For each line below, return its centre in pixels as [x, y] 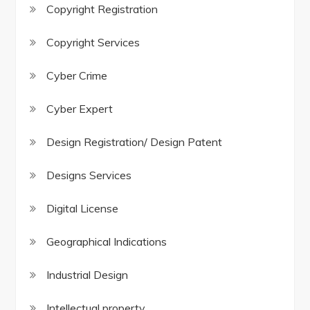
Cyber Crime [77, 76]
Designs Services [89, 175]
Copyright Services [93, 43]
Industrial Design [88, 275]
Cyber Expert [80, 109]
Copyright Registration [102, 9]
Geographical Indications [107, 242]
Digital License [83, 209]
